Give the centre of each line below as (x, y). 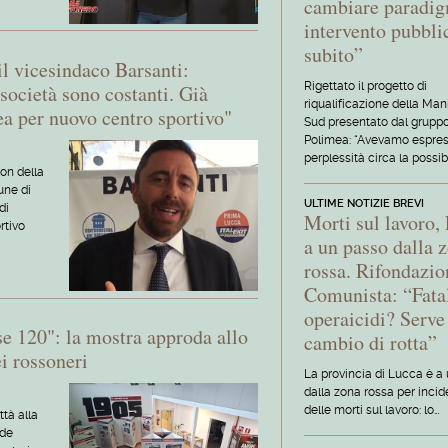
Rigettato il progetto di (366, 85)
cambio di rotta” (371, 342)
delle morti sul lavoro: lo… (372, 409)
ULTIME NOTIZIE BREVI (364, 203)
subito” (334, 54)
